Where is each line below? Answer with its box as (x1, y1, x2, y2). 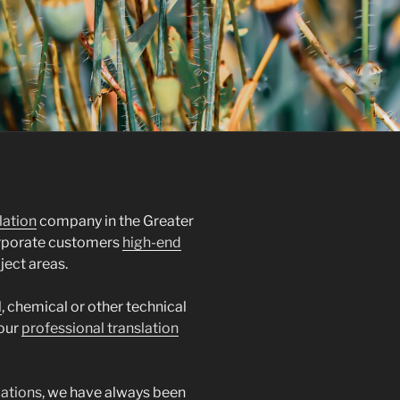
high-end (121, 234, 181, 252)
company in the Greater (36, 212, 194, 230)
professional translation (21, 320, 179, 337)
